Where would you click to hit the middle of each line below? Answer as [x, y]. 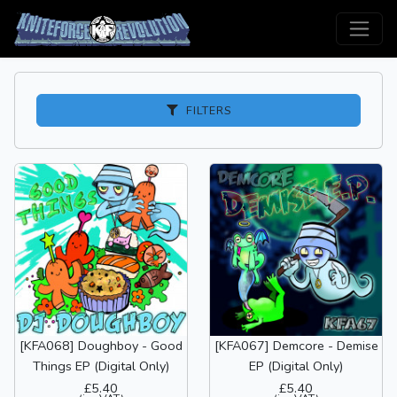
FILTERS [205, 111]
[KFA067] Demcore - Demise [296, 346]
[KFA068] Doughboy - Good [101, 346]
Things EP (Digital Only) [101, 366]
